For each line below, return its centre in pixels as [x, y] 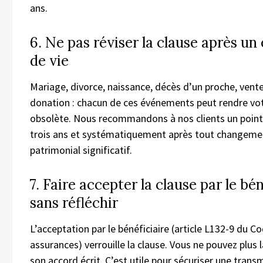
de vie [49, 60]
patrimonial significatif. [81, 150]
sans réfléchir [74, 203]
